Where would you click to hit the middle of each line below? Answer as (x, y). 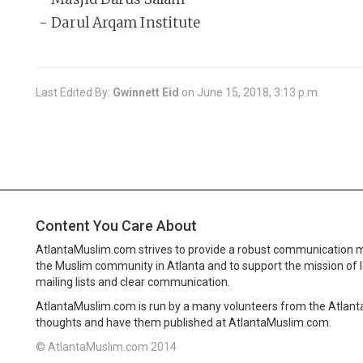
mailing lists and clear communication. (133, 282)
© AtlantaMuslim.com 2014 (106, 347)
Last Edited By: (74, 92)
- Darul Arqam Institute (118, 23)
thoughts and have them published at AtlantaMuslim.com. (184, 322)
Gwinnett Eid (147, 92)
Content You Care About (116, 226)
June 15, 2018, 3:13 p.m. (258, 92)
